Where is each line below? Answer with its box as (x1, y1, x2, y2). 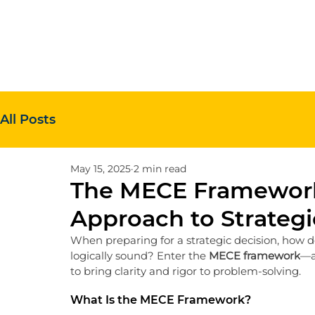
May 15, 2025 (70, 162, 131, 175)
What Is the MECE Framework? (70, 293, 251, 307)
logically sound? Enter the (70, 249, 209, 262)
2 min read (134, 162, 186, 175)
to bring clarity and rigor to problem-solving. (70, 264, 301, 278)
